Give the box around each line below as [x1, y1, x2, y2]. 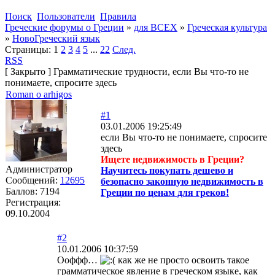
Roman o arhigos [6, 88, 72, 99]
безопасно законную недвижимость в [101, 176, 263, 187]
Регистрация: [6, 196, 61, 207]
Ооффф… [57, 254, 100, 265]
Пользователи [37, 10, 95, 21]
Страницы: [5, 44, 51, 55]
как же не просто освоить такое [115, 254, 249, 265]
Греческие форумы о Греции [5, 21, 124, 33]
